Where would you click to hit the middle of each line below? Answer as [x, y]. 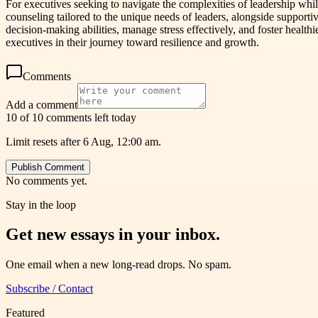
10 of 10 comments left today [71, 117]
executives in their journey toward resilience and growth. [132, 42]
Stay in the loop [41, 204]
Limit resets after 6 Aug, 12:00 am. [83, 141]
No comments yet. [46, 180]
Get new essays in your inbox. [113, 235]
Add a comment [42, 104]
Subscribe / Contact [49, 289]
